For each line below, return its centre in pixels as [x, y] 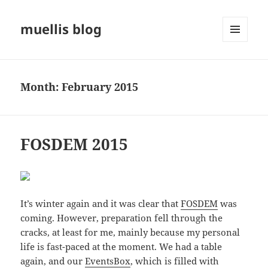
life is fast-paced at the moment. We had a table [121, 247]
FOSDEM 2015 [74, 144]
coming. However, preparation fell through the [122, 218]
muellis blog [61, 29]
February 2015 [100, 87]
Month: [41, 87]
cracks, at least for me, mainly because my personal [130, 232]
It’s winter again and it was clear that [101, 204]
